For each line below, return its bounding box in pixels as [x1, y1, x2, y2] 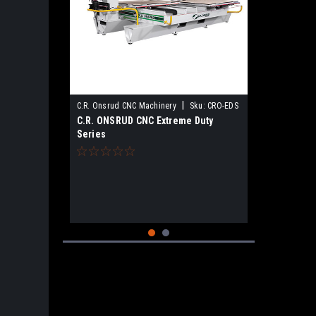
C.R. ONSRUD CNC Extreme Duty [76, 115, 214, 126]
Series [76, 128, 106, 140]
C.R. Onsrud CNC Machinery [76, 101, 176, 111]
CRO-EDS [207, 101, 238, 111]
